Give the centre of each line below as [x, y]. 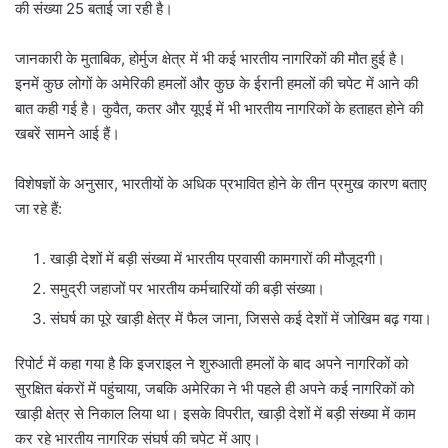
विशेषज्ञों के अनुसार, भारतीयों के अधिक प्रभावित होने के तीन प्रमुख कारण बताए [221, 184]
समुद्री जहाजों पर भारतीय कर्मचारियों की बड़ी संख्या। [187, 289]
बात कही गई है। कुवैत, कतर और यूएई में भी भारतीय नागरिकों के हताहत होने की [219, 109]
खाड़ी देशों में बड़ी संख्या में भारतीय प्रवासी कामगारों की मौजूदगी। [217, 259]
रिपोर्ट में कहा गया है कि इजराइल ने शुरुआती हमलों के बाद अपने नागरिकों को [211, 364]
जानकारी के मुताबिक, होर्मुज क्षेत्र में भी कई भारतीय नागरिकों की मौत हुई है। [210, 59]
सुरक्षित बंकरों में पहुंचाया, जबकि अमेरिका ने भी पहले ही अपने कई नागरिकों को [214, 389]
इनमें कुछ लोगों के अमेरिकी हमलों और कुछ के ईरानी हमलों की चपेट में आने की [216, 84]
